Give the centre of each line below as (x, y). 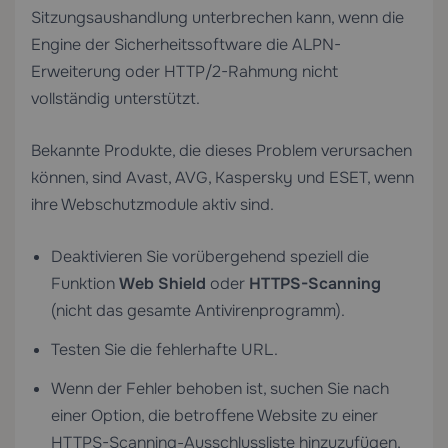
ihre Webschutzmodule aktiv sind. (152, 204)
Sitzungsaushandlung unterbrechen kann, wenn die (217, 17)
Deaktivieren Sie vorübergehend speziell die (210, 256)
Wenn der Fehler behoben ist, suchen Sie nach (220, 388)
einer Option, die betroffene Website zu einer (214, 415)
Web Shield (162, 283)
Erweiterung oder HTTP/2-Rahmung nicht (184, 71)
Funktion (85, 283)
